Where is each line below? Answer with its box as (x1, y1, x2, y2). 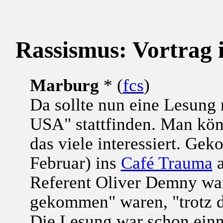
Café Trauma (120, 153, 213, 172)
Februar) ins (29, 153, 121, 172)
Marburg (29, 75, 99, 95)
